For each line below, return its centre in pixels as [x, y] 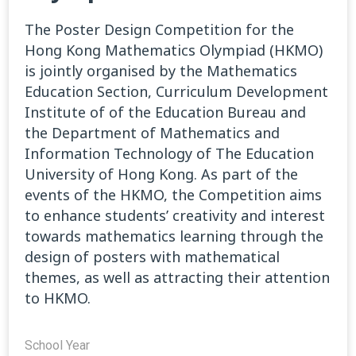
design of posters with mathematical [152, 257]
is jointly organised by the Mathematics [161, 71]
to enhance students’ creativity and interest [175, 216]
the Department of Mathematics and [152, 133]
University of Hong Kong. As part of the [161, 174]
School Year [57, 345]
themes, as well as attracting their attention [177, 278]
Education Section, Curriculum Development [176, 92]
